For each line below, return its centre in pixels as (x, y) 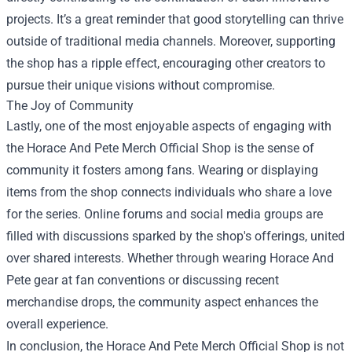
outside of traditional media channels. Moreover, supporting (171, 41)
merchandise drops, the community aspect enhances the (162, 302)
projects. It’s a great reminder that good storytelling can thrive (175, 19)
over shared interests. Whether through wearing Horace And (170, 258)
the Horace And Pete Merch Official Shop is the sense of (160, 148)
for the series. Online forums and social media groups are (165, 214)
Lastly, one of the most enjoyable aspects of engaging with (169, 126)
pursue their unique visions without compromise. (141, 85)
